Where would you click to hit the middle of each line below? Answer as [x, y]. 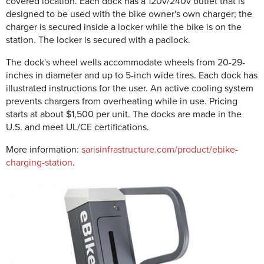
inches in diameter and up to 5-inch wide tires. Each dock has [132, 75]
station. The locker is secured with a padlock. [98, 40]
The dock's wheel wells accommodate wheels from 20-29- [126, 62]
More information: [44, 150]
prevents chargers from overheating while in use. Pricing [122, 101]
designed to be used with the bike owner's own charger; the [129, 14]
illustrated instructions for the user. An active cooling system [130, 88]
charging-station [39, 163]
